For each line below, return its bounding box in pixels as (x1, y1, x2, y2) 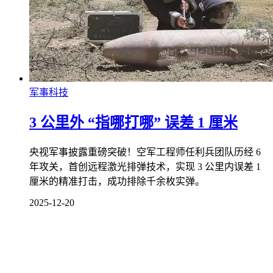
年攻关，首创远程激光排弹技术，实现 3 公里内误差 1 (29, 161, 261, 172)
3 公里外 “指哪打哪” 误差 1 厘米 (29, 115, 238, 131)
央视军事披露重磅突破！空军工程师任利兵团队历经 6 (29, 147, 261, 158)
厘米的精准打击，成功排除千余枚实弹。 (29, 176, 205, 187)
